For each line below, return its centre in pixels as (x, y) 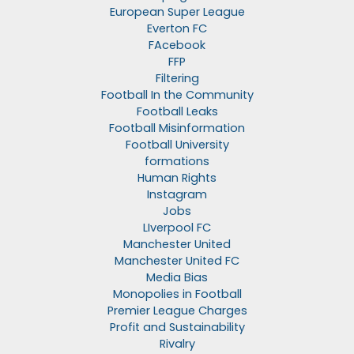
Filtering (177, 79)
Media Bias (177, 278)
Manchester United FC (177, 261)
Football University (177, 145)
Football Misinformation (177, 128)
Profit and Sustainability (177, 328)
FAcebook (177, 45)
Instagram (177, 195)
